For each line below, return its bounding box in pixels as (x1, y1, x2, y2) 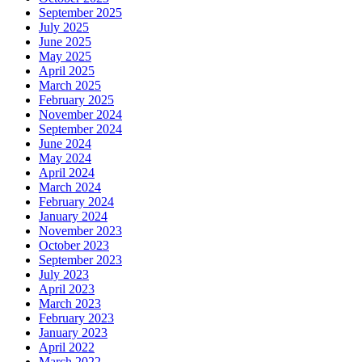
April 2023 (39, 282, 95, 297)
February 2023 (39, 311, 114, 326)
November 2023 (39, 224, 122, 238)
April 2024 (39, 166, 95, 180)
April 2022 (39, 340, 95, 355)
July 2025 (39, 20, 89, 35)
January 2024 (39, 209, 107, 224)
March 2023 (39, 297, 101, 311)
